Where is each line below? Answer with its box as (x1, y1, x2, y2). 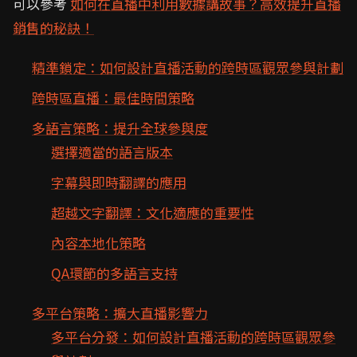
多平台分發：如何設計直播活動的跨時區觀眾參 (51, 327, 335, 347)
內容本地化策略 (51, 233, 146, 253)
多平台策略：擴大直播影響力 (32, 303, 208, 323)
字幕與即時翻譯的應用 (51, 172, 186, 192)
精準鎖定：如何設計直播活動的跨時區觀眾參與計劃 (32, 57, 343, 77)
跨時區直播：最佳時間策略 (32, 88, 194, 108)
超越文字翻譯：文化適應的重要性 (51, 202, 254, 222)
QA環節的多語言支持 (51, 263, 178, 283)
